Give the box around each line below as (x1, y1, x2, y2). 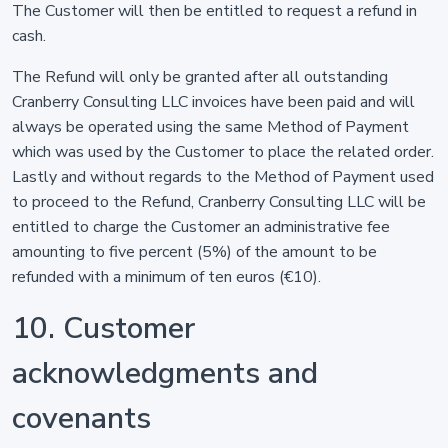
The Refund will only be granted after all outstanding (12, 66, 388, 88)
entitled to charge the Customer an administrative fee (12, 216, 390, 238)
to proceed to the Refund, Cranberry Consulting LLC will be (12, 191, 426, 213)
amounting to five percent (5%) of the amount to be (12, 241, 377, 263)
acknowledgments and (12, 353, 318, 394)
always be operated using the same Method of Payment (12, 116, 409, 138)
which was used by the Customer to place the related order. (12, 141, 434, 163)
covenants (12, 398, 151, 439)
